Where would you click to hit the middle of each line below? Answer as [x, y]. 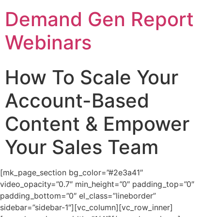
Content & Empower [97, 124]
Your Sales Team [82, 147]
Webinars [48, 42]
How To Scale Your [92, 77]
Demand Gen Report [99, 19]
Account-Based [77, 101]
